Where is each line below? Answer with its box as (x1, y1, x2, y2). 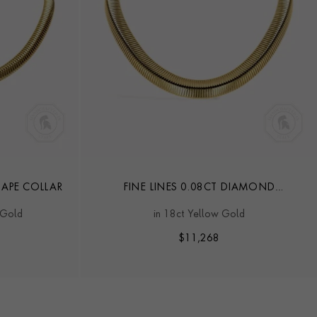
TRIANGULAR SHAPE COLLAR (127, 197, 272, 208)
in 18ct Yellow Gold (153, 209, 245, 219)
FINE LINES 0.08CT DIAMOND (122, 182, 275, 192)
